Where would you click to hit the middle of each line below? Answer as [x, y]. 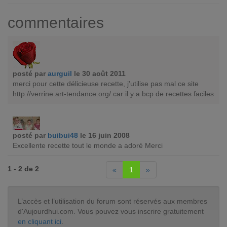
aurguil [60, 74]
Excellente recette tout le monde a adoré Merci [88, 146]
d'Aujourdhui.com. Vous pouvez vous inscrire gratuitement [111, 212]
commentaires [56, 23]
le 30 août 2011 [100, 74]
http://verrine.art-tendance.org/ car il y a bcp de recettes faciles [113, 94]
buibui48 [63, 136]
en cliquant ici [40, 222]
